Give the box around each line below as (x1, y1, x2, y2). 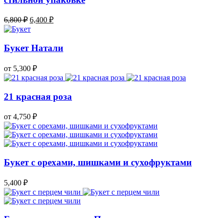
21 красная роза (4, 91, 72, 102)
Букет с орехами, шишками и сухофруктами (4, 157, 192, 168)
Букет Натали (4, 43, 63, 54)
